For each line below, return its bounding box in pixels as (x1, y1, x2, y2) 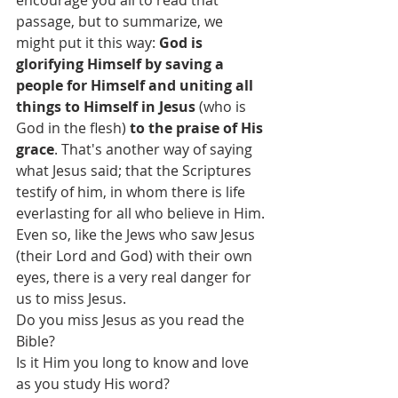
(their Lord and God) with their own (16, 246, 256, 266)
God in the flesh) (16, 118, 130, 138)
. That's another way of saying (54, 139, 256, 159)
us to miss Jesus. (16, 289, 126, 308)
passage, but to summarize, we (16, 12, 227, 31)
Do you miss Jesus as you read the (16, 310, 248, 330)
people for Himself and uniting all (16, 76, 257, 95)
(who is (195, 97, 250, 116)
